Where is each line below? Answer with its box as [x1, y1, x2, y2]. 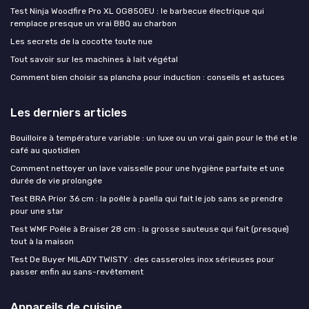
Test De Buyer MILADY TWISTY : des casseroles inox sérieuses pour [10, 254, 275, 264]
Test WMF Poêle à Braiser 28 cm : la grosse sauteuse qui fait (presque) [10, 223, 289, 234]
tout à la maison [10, 236, 74, 246]
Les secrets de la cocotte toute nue [10, 36, 152, 46]
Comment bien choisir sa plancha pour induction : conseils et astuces [10, 72, 285, 82]
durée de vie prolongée [10, 175, 102, 186]
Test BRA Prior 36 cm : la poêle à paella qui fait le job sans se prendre [10, 193, 283, 203]
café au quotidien [10, 145, 80, 155]
